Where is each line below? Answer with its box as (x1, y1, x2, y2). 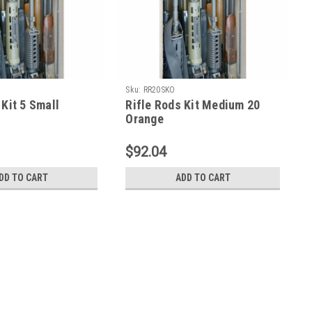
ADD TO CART (175, 171, 231, 183)
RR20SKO (143, 84, 175, 95)
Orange (125, 111, 164, 126)
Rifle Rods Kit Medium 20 (125, 97, 260, 112)
